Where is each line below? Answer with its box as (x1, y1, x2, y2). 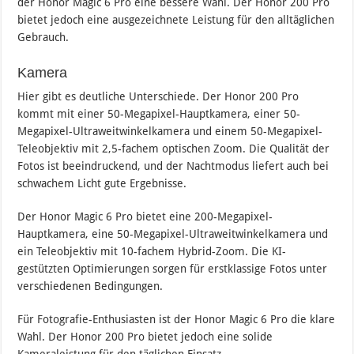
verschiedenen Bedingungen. (17, 280, 164, 293)
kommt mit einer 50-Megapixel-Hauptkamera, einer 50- (17, 107, 301, 121)
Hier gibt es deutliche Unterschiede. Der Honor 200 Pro (17, 90, 299, 104)
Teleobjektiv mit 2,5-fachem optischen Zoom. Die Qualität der (17, 142, 330, 156)
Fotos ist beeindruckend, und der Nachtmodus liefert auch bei (17, 160, 330, 173)
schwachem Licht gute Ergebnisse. (17, 177, 187, 190)
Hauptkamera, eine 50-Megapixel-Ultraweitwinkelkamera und (17, 228, 329, 241)
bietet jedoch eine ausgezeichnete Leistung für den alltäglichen (17, 13, 335, 27)
